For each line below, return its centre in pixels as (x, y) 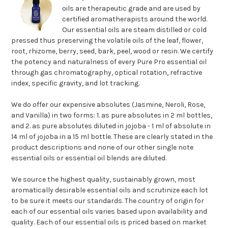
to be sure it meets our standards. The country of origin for (108, 201)
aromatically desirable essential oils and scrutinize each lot (110, 190)
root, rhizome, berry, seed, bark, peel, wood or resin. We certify (112, 51)
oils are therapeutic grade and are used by (132, 8)
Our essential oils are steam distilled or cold (135, 30)
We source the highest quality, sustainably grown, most (104, 179)
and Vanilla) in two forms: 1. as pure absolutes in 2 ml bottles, (112, 115)
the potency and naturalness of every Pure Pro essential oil (109, 62)
